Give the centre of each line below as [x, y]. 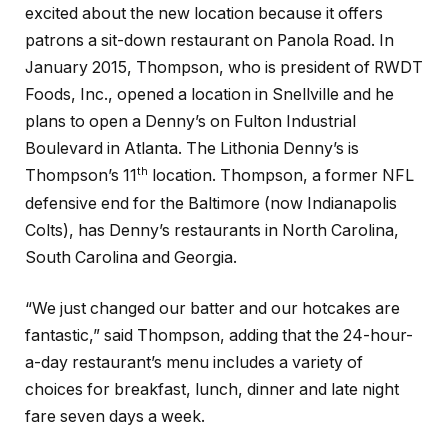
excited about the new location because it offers [204, 14]
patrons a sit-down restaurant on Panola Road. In [209, 41]
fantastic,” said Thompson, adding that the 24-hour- [219, 336]
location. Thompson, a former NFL [281, 176]
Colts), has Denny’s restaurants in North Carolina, [212, 230]
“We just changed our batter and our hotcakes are [212, 309]
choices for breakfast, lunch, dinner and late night [212, 390]
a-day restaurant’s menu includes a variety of [194, 363]
